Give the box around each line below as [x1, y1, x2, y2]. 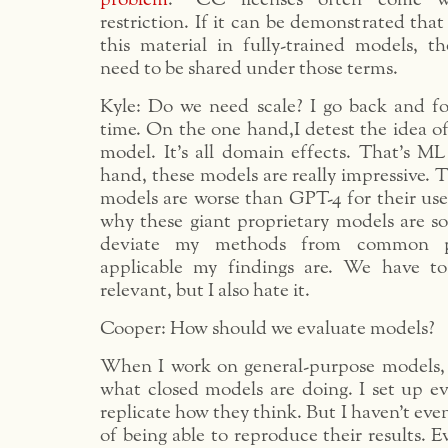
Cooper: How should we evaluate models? [100, 319, 435, 338]
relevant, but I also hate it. [100, 281, 310, 300]
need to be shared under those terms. [100, 59, 398, 78]
